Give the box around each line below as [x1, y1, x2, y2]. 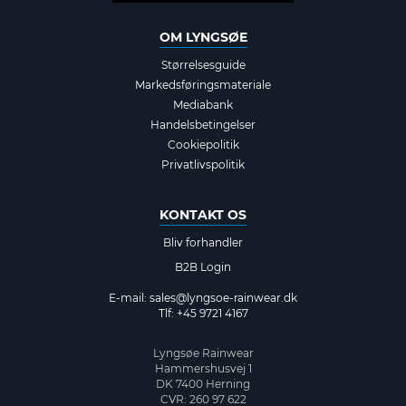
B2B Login [175, 259, 231, 274]
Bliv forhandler [163, 235, 243, 249]
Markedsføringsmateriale [135, 77, 271, 92]
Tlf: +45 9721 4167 [158, 305, 248, 320]
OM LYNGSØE [159, 28, 247, 45]
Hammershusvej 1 [154, 361, 252, 375]
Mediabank [173, 97, 233, 111]
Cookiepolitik [167, 137, 239, 151]
